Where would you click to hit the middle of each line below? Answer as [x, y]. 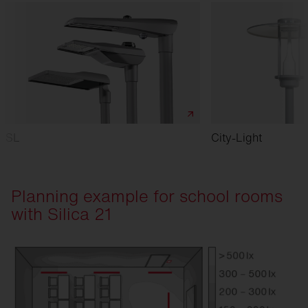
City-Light [236, 137]
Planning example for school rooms [147, 196]
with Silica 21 [62, 213]
